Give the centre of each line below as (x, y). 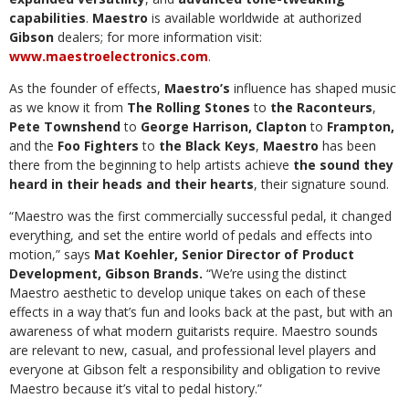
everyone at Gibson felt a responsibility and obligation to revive (195, 369)
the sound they (343, 165)
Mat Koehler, (136, 254)
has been (349, 146)
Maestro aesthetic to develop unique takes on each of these (188, 293)
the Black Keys (207, 146)
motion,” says (52, 254)
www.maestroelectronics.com (109, 56)
